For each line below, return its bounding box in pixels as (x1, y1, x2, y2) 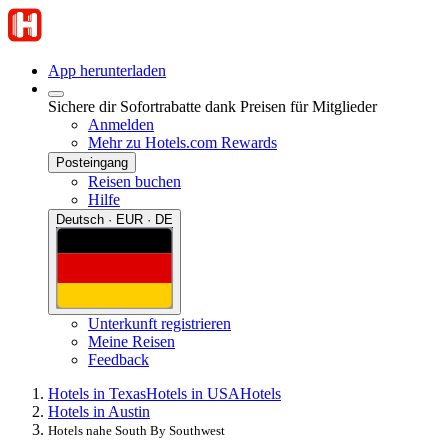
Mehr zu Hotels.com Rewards (88, 134, 277, 151)
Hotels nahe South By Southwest (48, 422, 225, 438)
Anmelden (88, 116, 154, 133)
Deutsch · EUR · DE (56, 212, 173, 227)
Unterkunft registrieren (88, 314, 231, 332)
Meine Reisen (88, 332, 175, 350)
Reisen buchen (88, 173, 181, 190)
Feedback (88, 350, 149, 368)
